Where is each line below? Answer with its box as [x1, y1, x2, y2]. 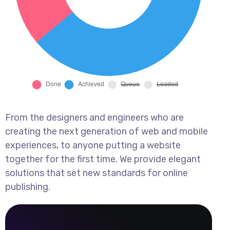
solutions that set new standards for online [5, 167, 188, 179]
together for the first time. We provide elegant [5, 153, 201, 165]
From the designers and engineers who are [5, 111, 184, 123]
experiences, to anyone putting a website [5, 139, 181, 151]
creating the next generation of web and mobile [5, 125, 208, 137]
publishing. [5, 181, 50, 193]
